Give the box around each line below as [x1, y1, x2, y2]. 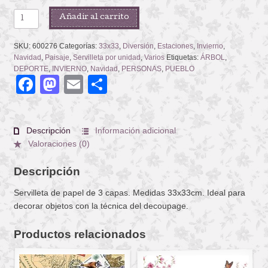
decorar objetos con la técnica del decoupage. [13, 201, 188, 211]
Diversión [122, 41, 154, 50]
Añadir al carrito [59, 14, 130, 22]
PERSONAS [121, 64, 162, 73]
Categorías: [59, 41, 99, 50]
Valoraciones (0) [26, 138, 90, 148]
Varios [144, 53, 165, 62]
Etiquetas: [166, 53, 200, 62]
